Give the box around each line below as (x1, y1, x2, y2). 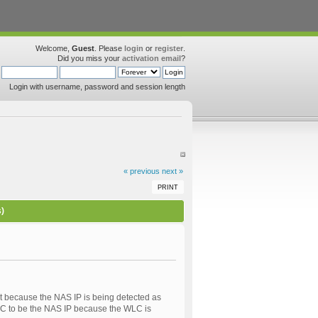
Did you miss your (57, 54, 122, 62)
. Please (94, 44, 124, 53)
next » (161, 166, 183, 175)
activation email (122, 54, 181, 62)
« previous (123, 166, 160, 175)
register (155, 44, 183, 53)
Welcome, (35, 44, 72, 53)
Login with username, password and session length (9, 82, 185, 91)
